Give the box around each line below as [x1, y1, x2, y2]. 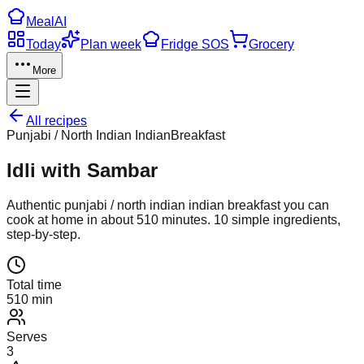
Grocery [249, 37, 294, 51]
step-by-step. [6, 227, 80, 241]
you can [280, 197, 329, 212]
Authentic [6, 197, 64, 212]
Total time [6, 277, 62, 292]
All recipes [26, 114, 87, 128]
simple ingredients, [228, 212, 340, 227]
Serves [6, 329, 47, 344]
